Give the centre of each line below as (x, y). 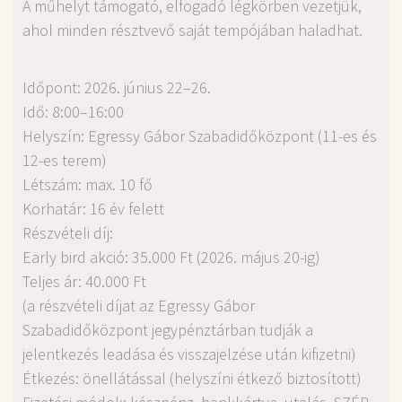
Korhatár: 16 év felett (93, 208)
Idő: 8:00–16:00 (73, 111)
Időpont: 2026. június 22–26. (117, 87)
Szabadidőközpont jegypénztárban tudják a (168, 329)
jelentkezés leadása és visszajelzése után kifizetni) (189, 354)
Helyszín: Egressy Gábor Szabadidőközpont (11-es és (200, 135)
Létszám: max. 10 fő (87, 184)
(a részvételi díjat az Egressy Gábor (139, 305)
